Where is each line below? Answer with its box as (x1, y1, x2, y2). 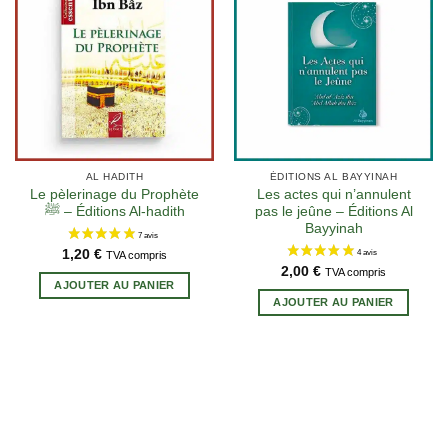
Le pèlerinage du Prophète (30, 187, 199, 203)
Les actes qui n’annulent (256, 187, 411, 203)
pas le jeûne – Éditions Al (254, 204, 413, 220)
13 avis (223, 62, 263, 80)
